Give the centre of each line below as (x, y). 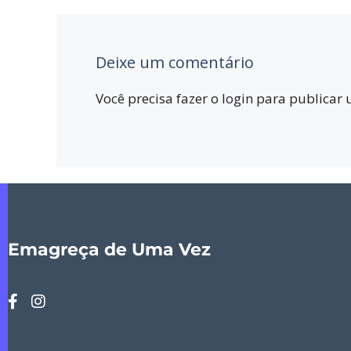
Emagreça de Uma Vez (109, 249)
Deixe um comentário (175, 62)
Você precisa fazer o (159, 98)
